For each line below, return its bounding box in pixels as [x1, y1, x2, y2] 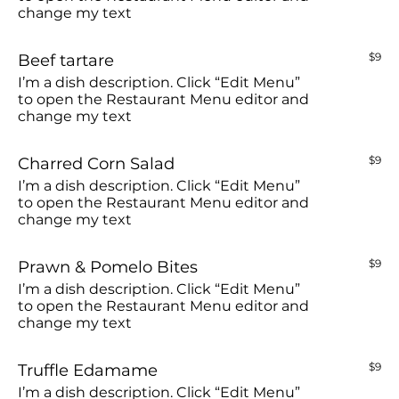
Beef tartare [18, 49, 114, 70]
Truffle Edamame [18, 359, 158, 380]
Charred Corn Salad [18, 152, 175, 174]
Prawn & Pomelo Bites [18, 256, 198, 277]
